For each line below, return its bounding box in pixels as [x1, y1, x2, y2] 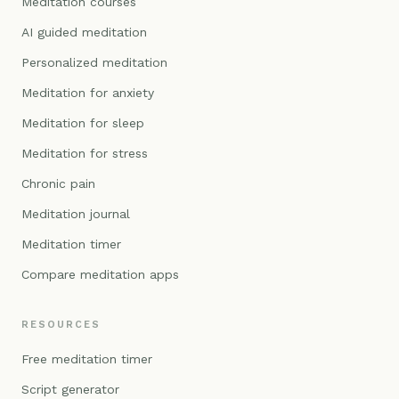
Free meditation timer [21, 352, 152, 367]
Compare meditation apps [21, 267, 179, 282]
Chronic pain [21, 176, 95, 191]
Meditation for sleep [21, 116, 144, 131]
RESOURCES [21, 319, 101, 331]
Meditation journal [21, 207, 130, 222]
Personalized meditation [21, 55, 167, 70]
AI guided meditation [21, 25, 147, 40]
